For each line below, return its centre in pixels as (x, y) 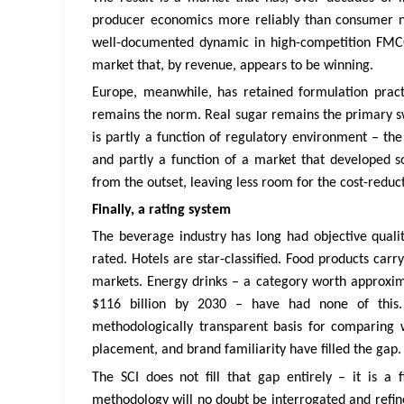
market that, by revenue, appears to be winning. (233, 65)
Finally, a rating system (161, 211)
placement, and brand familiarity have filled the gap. (247, 350)
